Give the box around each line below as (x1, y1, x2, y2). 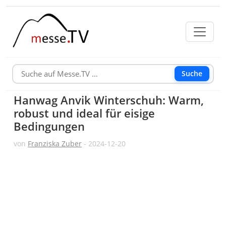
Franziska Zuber (28, 138, 82, 148)
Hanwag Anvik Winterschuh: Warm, (14, 92, 204, 108)
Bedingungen (14, 118, 85, 134)
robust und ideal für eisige (14, 105, 155, 121)
